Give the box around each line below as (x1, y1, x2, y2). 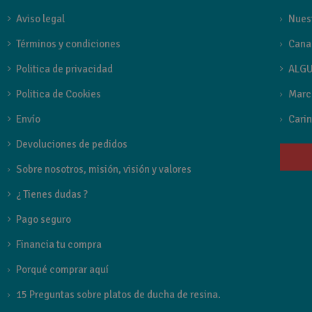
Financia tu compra (16, 238, 102, 251)
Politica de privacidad (16, 63, 114, 76)
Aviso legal (16, 13, 65, 26)
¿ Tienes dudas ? (16, 188, 88, 201)
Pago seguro (16, 213, 72, 226)
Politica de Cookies (16, 88, 102, 101)
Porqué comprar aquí (16, 263, 109, 276)
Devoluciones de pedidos (16, 138, 128, 151)
